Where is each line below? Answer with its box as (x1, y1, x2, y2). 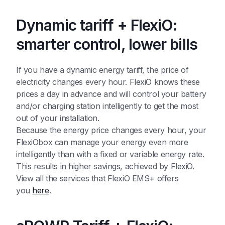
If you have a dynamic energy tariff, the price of (16, 65, 189, 75)
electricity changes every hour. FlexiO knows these (16, 77, 200, 87)
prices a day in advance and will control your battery (16, 89, 206, 99)
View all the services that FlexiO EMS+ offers (16, 173, 179, 184)
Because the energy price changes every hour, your (16, 125, 206, 136)
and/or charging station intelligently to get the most (16, 101, 198, 111)
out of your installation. (16, 113, 99, 124)
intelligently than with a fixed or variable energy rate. (16, 149, 204, 160)
